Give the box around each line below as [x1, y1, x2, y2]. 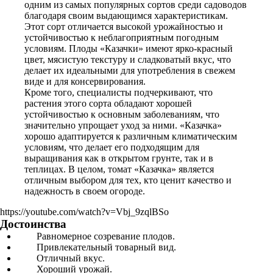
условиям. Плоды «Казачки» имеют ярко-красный [24, 43, 233, 54]
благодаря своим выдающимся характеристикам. [24, 10, 228, 21]
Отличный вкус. [17, 253, 105, 263]
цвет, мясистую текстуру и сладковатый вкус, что [24, 54, 231, 65]
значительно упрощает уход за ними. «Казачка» [24, 120, 222, 130]
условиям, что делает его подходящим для [24, 142, 199, 152]
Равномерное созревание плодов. [17, 231, 175, 241]
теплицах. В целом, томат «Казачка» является [24, 164, 214, 174]
